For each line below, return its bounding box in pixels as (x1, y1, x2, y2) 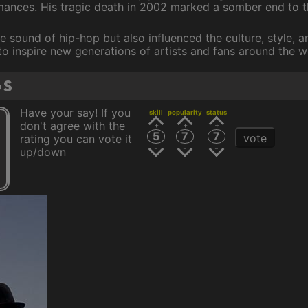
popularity (167, 109, 202, 117)
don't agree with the (20, 119, 125, 133)
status (206, 109, 227, 117)
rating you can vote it (20, 132, 132, 146)
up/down (20, 145, 66, 159)
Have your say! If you (20, 106, 131, 120)
